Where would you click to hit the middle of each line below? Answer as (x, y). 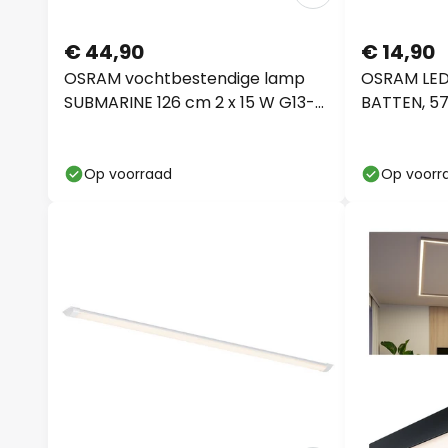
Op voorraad (128, 174)
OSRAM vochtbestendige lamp (184, 78)
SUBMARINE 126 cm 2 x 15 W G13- (189, 102)
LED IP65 (97, 126)
